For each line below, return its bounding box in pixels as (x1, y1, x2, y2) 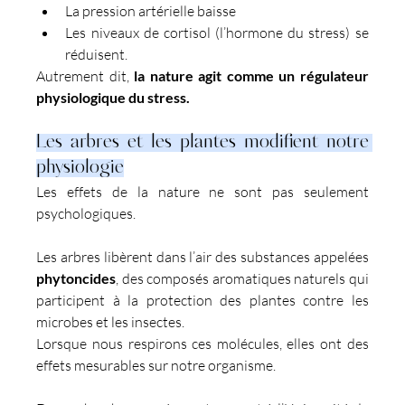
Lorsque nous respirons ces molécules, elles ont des (36, 334, 369, 353)
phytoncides (36, 268, 117, 287)
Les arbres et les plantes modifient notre (36, 133, 369, 152)
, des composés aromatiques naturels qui (116, 268, 369, 287)
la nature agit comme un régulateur (134, 66, 369, 84)
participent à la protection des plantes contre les (36, 290, 369, 309)
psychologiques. (36, 203, 137, 222)
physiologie (36, 158, 125, 177)
